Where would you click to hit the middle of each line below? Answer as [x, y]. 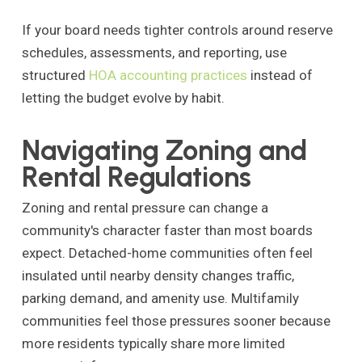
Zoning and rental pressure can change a [145, 208]
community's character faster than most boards [167, 231]
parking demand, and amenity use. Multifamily [160, 299]
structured [55, 75]
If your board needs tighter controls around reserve [177, 29]
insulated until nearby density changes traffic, [158, 276]
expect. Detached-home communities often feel [167, 253]
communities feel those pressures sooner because [176, 321]
